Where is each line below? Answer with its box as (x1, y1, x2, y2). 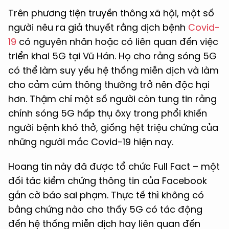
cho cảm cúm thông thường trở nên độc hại (8, 78, 210, 91)
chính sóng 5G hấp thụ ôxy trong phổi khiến (8, 107, 207, 120)
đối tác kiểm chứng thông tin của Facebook (8, 174, 207, 187)
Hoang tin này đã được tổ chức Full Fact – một (8, 160, 220, 173)
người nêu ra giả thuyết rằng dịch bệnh (8, 21, 188, 34)
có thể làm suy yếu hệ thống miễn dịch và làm (8, 64, 219, 77)
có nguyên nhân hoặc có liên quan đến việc (16, 35, 218, 48)
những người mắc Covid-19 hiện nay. (8, 135, 173, 148)
